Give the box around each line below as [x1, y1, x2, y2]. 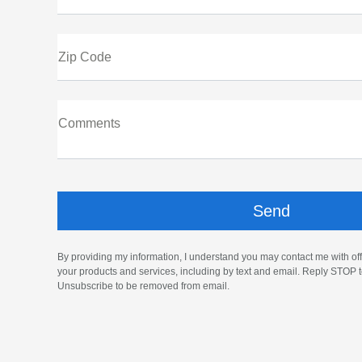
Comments [58, 116, 120, 130]
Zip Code [58, 50, 112, 64]
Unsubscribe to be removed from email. [57, 280, 229, 292]
